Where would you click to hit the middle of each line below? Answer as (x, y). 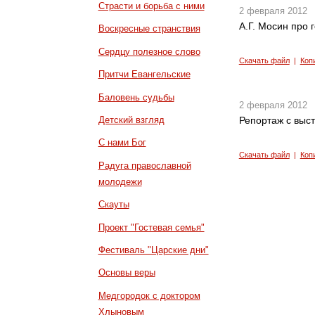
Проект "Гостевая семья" (151, 227)
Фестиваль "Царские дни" (153, 250)
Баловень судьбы (136, 97)
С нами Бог (122, 143)
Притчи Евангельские (144, 75)
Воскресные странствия (149, 29)
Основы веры (127, 273)
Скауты (114, 205)
